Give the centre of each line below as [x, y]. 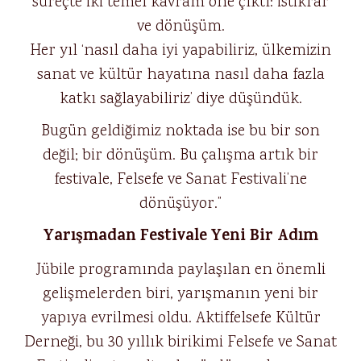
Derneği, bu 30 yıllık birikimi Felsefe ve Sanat [180, 342]
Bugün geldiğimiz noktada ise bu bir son [180, 131]
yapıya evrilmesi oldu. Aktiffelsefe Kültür [180, 318]
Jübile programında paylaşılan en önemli [180, 270]
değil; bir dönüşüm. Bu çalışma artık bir [180, 156]
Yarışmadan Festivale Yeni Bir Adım [180, 237]
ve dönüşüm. [180, 27]
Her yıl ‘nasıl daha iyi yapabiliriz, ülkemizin [180, 51]
